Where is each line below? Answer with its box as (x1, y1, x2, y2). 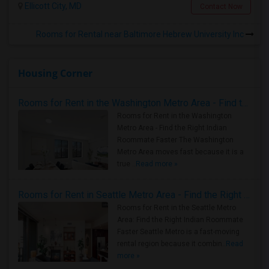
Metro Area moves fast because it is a (117, 148, 244, 156)
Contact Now (199, 2, 243, 11)
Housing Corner (18, 67, 92, 80)
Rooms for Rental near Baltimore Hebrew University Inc (36, 29, 246, 39)
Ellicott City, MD (23, 1, 82, 11)
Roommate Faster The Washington (117, 136, 234, 144)
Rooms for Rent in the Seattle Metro (117, 204, 236, 212)
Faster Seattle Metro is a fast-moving (117, 228, 240, 236)
